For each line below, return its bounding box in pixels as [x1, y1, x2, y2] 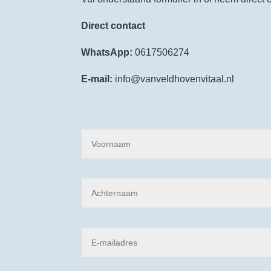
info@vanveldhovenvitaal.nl [113, 74, 235, 85]
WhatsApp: [81, 47, 133, 58]
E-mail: [81, 74, 113, 85]
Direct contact [81, 21, 146, 31]
